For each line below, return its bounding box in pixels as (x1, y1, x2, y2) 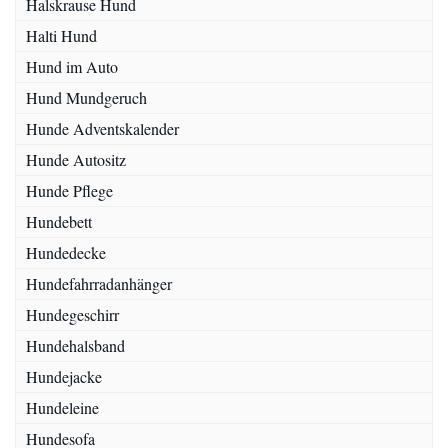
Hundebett (26, 211, 92, 233)
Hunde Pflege (26, 180, 113, 202)
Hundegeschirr (26, 304, 119, 326)
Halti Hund (26, 25, 97, 47)
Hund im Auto (26, 56, 118, 78)
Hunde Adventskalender (26, 118, 179, 140)
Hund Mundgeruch (26, 87, 147, 109)
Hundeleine (26, 397, 99, 419)
